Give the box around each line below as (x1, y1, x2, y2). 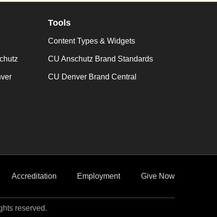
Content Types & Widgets (47, 37, 135, 45)
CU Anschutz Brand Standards (47, 55, 153, 63)
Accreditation (11, 172, 57, 180)
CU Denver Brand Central (47, 73, 137, 81)
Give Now (141, 172, 175, 180)
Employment (77, 172, 121, 180)
